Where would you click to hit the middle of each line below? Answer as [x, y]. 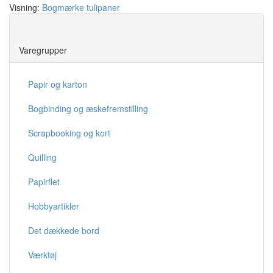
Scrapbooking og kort [69, 133]
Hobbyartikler [54, 206]
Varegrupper [43, 50]
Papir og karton [58, 84]
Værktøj [42, 254]
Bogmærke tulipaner [81, 7]
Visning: [26, 7]
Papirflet [44, 181]
